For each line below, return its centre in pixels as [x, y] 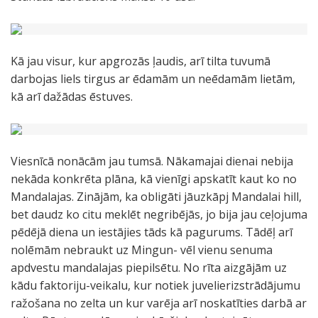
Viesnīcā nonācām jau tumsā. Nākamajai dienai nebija [152, 161]
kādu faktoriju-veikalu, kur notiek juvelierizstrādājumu [155, 285]
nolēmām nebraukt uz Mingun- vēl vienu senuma [142, 250]
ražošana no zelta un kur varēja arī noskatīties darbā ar [159, 303]
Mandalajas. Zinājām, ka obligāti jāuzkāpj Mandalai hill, [156, 197]
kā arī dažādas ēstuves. [72, 97]
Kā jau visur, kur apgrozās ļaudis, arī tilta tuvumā [141, 61]
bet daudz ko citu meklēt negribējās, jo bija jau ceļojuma [159, 214]
